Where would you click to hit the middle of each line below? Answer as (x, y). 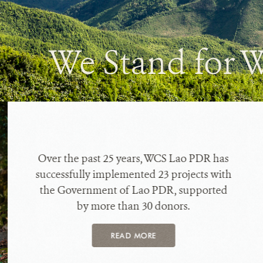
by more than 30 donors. (133, 206)
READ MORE (134, 235)
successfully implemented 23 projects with (134, 174)
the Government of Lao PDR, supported (134, 190)
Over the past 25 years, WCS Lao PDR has (133, 158)
